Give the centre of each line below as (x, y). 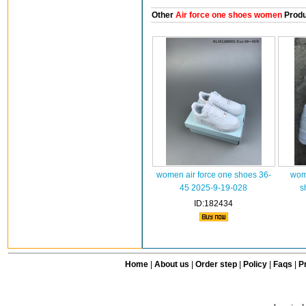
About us (171, 264)
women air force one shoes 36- (213, 175)
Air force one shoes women (227, 15)
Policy (255, 264)
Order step (217, 264)
